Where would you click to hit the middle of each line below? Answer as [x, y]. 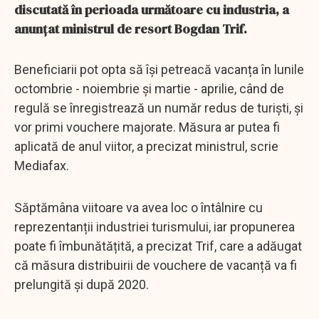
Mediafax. [42, 165]
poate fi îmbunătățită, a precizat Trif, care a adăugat [158, 246]
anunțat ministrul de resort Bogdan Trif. [131, 28]
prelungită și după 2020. [82, 284]
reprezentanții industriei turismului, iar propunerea [155, 226]
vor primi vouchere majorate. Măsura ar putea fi [147, 127]
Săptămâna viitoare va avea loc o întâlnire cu [138, 207]
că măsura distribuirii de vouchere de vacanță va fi [156, 265]
